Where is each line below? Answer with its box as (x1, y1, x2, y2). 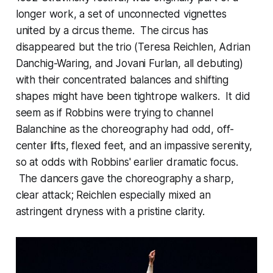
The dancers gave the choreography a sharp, (15, 172, 234, 185)
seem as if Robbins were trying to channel (15, 107, 213, 119)
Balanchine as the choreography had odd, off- (15, 123, 235, 136)
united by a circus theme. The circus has (15, 24, 208, 37)
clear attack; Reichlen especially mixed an (15, 189, 211, 202)
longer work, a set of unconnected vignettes (15, 8, 227, 21)
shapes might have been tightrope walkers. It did (15, 90, 250, 103)
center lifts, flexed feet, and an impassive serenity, (15, 140, 252, 152)
